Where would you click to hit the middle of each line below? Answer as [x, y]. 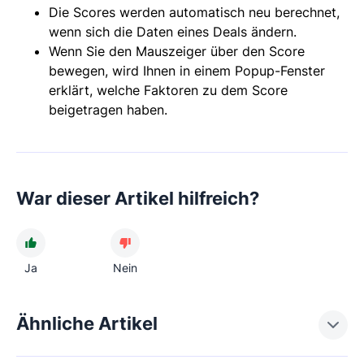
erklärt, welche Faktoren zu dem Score [168, 91]
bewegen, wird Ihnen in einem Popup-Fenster [187, 71]
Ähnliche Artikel [87, 324]
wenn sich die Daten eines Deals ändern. [173, 32]
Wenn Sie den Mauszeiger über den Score [177, 52]
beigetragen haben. [108, 110]
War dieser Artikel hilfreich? [138, 199]
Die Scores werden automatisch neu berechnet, [194, 13]
